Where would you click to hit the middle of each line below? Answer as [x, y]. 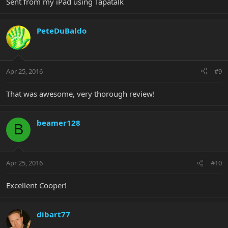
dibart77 [53, 215]
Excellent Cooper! [36, 186]
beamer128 [59, 122]
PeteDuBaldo [62, 31]
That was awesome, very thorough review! [80, 93]
